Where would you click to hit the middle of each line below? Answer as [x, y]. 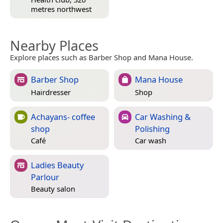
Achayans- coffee [63, 116]
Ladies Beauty [57, 165]
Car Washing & [163, 116]
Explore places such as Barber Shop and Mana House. [102, 57]
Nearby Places [54, 45]
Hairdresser [51, 92]
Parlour [45, 177]
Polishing [152, 128]
